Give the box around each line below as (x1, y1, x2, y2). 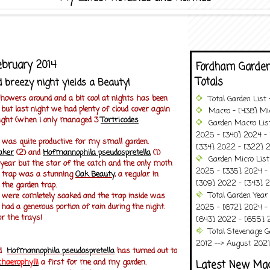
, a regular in (115, 168, 159, 180)
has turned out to (117, 245, 177, 257)
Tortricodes (101, 114, 139, 126)
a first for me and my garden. (39, 256, 146, 268)
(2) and (14, 146, 43, 159)
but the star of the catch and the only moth (18, 157, 172, 169)
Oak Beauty (75, 168, 115, 180)
